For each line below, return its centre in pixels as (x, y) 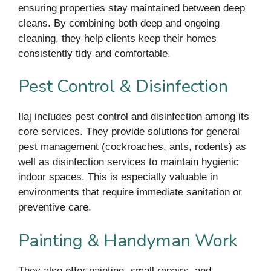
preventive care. (55, 207)
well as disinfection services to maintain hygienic (129, 162)
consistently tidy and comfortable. (94, 53)
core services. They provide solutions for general (129, 132)
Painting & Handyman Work (128, 240)
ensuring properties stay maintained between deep (132, 8)
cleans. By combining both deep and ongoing (119, 23)
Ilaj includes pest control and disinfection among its (134, 117)
